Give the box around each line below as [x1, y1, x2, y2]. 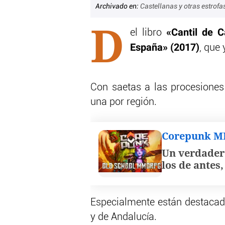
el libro [130, 28, 166, 38]
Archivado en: [95, 3, 140, 11]
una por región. [90, 97, 157, 107]
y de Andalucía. [90, 212, 157, 222]
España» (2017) [130, 42, 199, 54]
